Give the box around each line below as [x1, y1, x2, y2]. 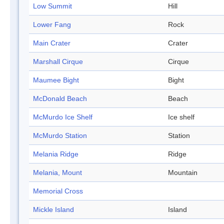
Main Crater [33, 39, 70, 47]
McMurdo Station [33, 131, 87, 140]
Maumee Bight [33, 76, 79, 84]
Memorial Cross [33, 187, 83, 195]
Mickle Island [33, 205, 74, 214]
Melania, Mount [33, 168, 82, 177]
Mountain [168, 168, 197, 177]
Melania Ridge [33, 150, 78, 158]
